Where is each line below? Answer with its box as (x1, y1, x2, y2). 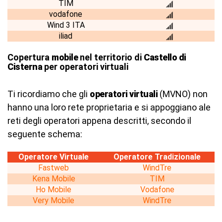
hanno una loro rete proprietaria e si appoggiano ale (7, 102, 211, 112)
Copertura (7, 52, 52, 62)
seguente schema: (7, 129, 82, 139)
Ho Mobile (36, 185, 71, 194)
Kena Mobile (32, 174, 75, 183)
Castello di (144, 52, 186, 62)
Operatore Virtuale (18, 152, 89, 162)
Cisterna (7, 61, 42, 72)
